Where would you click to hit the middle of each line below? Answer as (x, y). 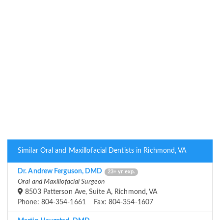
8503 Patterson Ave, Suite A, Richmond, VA (90, 192)
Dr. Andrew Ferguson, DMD (60, 172)
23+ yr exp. (121, 172)
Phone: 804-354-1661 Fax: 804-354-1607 (85, 203)
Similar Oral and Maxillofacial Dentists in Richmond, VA (102, 151)
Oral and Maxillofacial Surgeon (61, 182)
